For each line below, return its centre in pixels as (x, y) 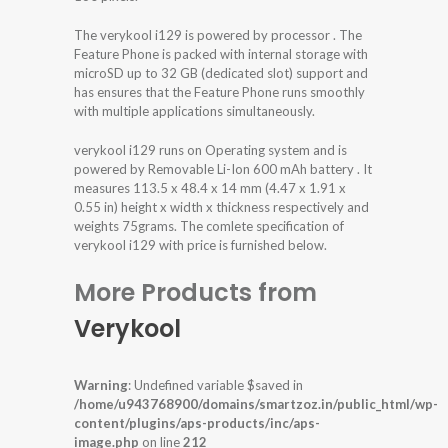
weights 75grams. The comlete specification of (209, 226)
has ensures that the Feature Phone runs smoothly (219, 92)
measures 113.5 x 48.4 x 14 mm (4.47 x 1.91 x (210, 188)
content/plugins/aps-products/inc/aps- (197, 423)
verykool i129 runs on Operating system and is (210, 150)
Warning (101, 385)
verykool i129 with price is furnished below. (200, 245)
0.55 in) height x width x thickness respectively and (221, 207)
